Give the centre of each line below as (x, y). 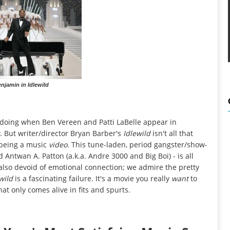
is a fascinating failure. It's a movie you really (93, 178)
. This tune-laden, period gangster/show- (137, 144)
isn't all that (173, 133)
